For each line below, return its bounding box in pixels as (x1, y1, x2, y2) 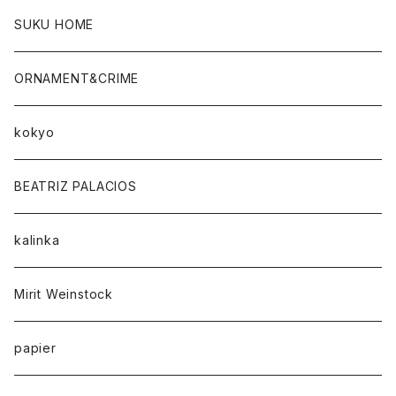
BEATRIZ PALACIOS (14, 179, 150, 194)
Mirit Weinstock (14, 286, 113, 301)
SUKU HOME (14, 17, 95, 32)
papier (14, 340, 57, 355)
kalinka (14, 232, 60, 247)
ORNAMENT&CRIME (14, 71, 140, 86)
